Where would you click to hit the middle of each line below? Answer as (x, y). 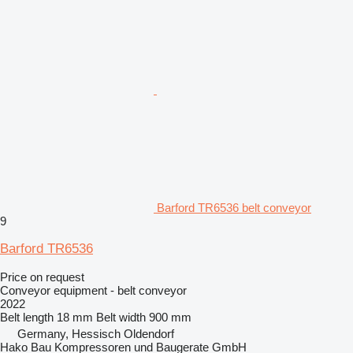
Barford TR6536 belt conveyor (234, 207)
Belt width (121, 317)
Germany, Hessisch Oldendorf (96, 333)
